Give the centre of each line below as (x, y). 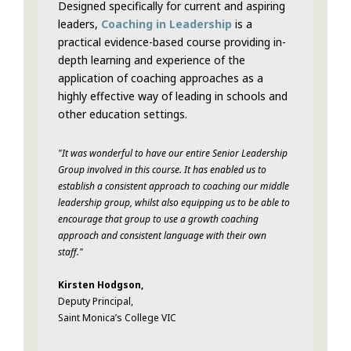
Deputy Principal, (96, 302)
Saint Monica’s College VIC (117, 318)
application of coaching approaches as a (161, 78)
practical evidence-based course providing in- (172, 42)
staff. (69, 252)
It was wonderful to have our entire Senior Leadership (175, 154)
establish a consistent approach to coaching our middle (174, 186)
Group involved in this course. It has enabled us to (162, 170)
